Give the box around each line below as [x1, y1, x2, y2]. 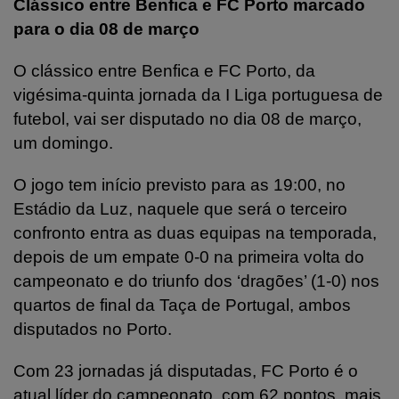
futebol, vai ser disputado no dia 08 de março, [13, 109, 362, 128]
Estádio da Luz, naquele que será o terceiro [13, 199, 347, 218]
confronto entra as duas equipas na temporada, [13, 223, 377, 242]
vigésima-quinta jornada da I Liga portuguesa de [13, 85, 383, 104]
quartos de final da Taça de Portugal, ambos [13, 295, 351, 314]
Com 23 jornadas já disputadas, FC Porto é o [13, 361, 358, 380]
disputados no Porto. [13, 319, 172, 338]
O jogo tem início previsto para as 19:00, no [13, 175, 346, 194]
